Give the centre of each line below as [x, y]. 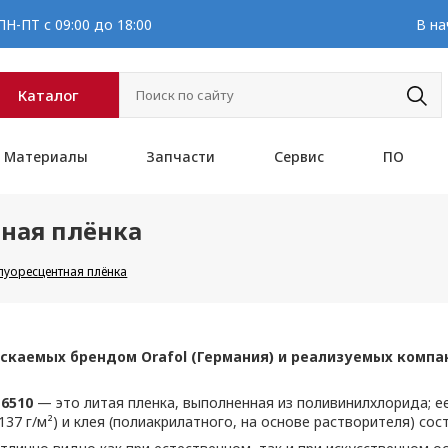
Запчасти [181, 156]
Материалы [45, 156]
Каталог [49, 95]
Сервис [299, 156]
